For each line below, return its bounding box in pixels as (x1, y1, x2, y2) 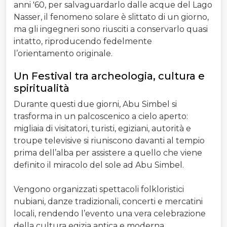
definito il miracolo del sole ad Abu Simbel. (14, 160, 184, 170)
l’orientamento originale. (14, 49, 112, 59)
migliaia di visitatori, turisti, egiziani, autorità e (14, 124, 191, 134)
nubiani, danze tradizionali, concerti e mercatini (14, 197, 203, 207)
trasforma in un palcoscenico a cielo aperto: (14, 111, 188, 122)
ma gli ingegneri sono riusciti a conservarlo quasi (14, 24, 208, 34)
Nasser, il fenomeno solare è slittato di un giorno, (14, 12, 209, 22)
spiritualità (14, 82, 69, 95)
